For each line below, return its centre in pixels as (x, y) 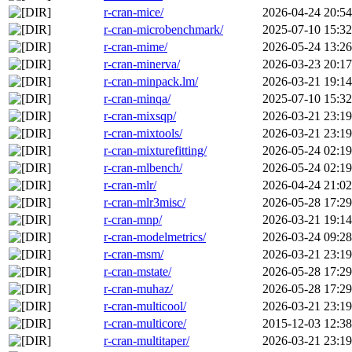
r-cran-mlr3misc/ (145, 203)
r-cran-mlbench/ (143, 168)
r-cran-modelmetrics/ (155, 237)
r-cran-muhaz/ (138, 289)
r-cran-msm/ (134, 255)
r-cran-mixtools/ (143, 134)
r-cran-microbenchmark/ (163, 30)
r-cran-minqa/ (137, 99)
